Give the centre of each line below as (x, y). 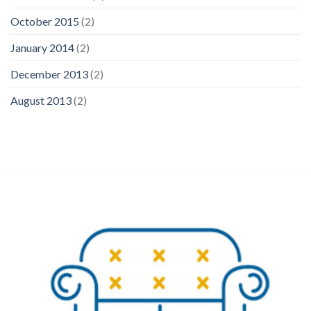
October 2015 (45, 22)
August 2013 (41, 101)
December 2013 (49, 74)
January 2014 (42, 48)
